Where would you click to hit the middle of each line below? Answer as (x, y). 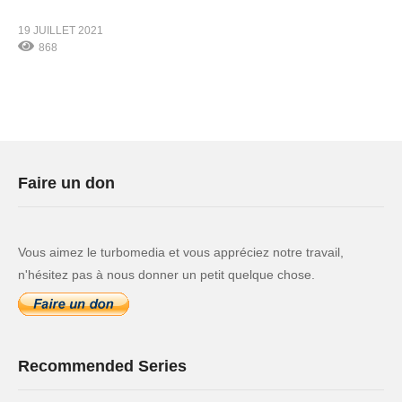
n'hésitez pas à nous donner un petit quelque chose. (166, 275)
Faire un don (66, 183)
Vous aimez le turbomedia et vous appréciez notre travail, (181, 252)
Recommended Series (102, 366)
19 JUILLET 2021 (61, 30)
